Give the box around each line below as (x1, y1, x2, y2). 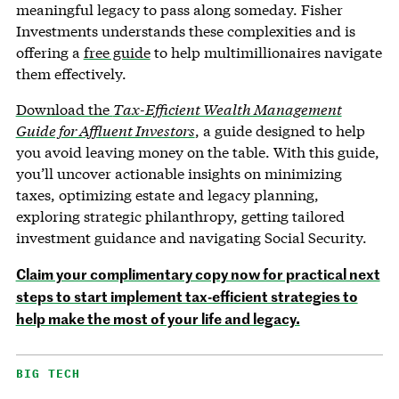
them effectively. (15, 63, 126, 83)
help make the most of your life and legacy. (15, 307, 300, 328)
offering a (15, 42, 84, 61)
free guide (83, 42, 151, 61)
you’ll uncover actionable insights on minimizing (15, 163, 342, 183)
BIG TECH (15, 365, 81, 381)
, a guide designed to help (194, 120, 365, 140)
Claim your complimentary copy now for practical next (15, 263, 380, 283)
